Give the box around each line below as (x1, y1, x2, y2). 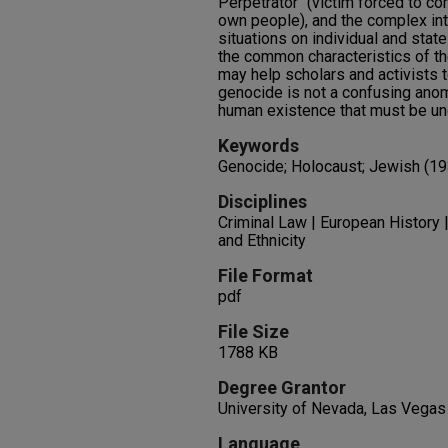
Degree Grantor (218, 377, 346, 398)
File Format (218, 265, 313, 286)
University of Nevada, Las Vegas (218, 399, 446, 418)
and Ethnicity (218, 231, 306, 250)
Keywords (218, 135, 299, 156)
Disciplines (218, 191, 307, 212)
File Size (218, 321, 289, 342)
